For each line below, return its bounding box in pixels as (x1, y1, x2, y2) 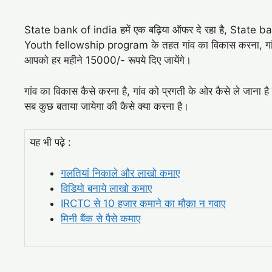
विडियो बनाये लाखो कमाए (61, 182, 152, 194)
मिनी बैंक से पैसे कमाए (61, 212, 140, 225)
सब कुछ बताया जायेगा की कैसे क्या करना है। (24, 100, 189, 112)
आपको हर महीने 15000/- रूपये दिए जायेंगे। (24, 54, 191, 67)
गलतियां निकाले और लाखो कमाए (61, 166, 180, 179)
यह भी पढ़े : (30, 136, 71, 149)
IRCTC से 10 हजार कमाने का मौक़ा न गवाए (61, 197, 225, 209)
